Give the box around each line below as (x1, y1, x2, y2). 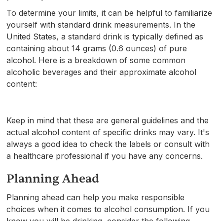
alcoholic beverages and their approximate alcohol (6, 67, 197, 77)
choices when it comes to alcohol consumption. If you (6, 204, 210, 214)
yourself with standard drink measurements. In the (6, 19, 196, 30)
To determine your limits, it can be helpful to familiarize (6, 7, 213, 18)
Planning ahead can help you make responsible (6, 192, 185, 202)
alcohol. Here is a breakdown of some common (6, 55, 186, 65)
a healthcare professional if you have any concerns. (6, 150, 203, 161)
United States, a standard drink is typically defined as (6, 31, 204, 41)
